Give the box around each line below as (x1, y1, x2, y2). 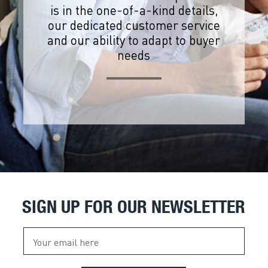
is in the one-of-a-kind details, (50, 1, 218, 18)
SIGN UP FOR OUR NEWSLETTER (22, 195, 246, 217)
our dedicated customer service (47, 16, 220, 33)
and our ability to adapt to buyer (47, 31, 221, 48)
